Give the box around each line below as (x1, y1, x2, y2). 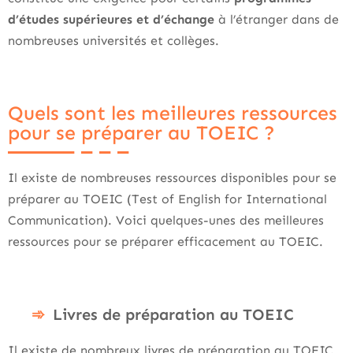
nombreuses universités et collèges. (8, 33, 219, 48)
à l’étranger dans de (214, 12, 339, 27)
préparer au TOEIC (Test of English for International (8, 191, 327, 206)
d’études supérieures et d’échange (8, 12, 214, 27)
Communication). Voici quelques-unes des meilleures (8, 213, 324, 228)
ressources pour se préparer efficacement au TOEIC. (8, 234, 323, 249)
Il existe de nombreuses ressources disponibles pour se (8, 170, 336, 185)
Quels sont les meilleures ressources (8, 102, 337, 125)
